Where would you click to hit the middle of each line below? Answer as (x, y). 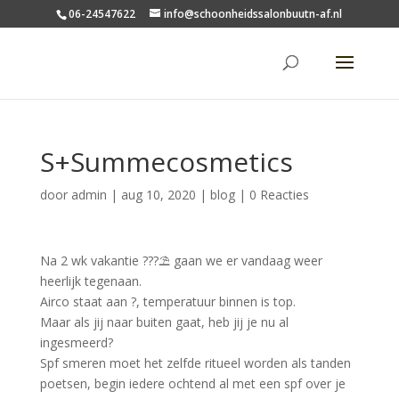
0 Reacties (279, 195)
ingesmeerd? (76, 342)
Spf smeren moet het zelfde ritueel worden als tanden (195, 363)
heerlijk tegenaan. (90, 281)
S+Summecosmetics (166, 162)
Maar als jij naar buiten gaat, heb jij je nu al (164, 322)
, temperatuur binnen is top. (216, 301)
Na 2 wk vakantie (91, 261)
